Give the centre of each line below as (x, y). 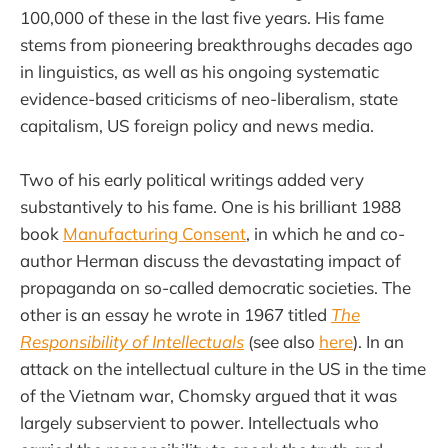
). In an (378, 341)
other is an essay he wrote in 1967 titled (175, 314)
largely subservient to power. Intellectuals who (199, 422)
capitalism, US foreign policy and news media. (197, 125)
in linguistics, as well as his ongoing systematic (199, 71)
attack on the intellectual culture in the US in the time (223, 368)
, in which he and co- (325, 233)
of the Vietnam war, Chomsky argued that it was (208, 395)
